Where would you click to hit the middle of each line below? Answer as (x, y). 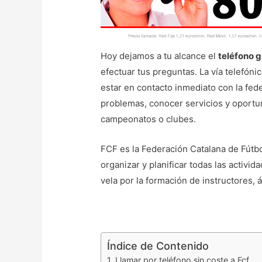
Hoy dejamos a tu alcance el (160, 56)
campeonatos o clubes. (149, 119)
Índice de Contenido (158, 246)
